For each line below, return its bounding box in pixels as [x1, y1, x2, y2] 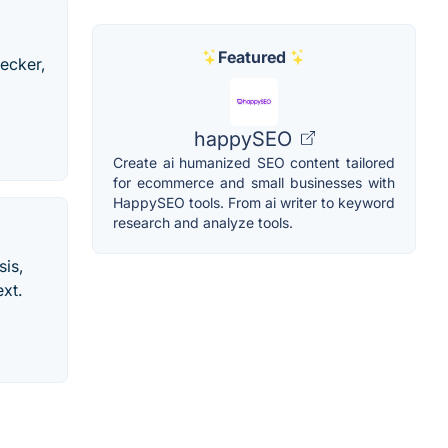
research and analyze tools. [113, 213, 293, 231]
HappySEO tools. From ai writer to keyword [113, 193, 395, 211]
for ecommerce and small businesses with [113, 173, 395, 191]
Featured [218, 46, 286, 67]
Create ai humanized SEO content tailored [113, 153, 395, 171]
